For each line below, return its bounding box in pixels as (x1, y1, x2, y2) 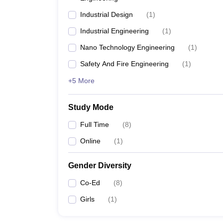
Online (80, 137, 101, 145)
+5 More (68, 77, 95, 85)
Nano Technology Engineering (80, 43, 175, 51)
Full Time (80, 120, 109, 128)
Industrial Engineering (80, 27, 149, 35)
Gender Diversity (68, 161, 131, 170)
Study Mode (68, 103, 113, 111)
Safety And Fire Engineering (80, 60, 169, 68)
